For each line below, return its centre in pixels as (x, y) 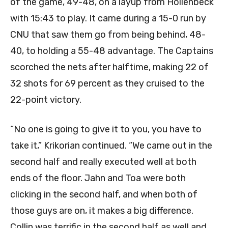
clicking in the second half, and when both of (104, 194)
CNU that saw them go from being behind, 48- (108, 34)
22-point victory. (46, 99)
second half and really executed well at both (103, 162)
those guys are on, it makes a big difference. (102, 210)
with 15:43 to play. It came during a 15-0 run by (108, 18)
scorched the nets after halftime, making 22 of (109, 67)
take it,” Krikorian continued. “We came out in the (111, 145)
